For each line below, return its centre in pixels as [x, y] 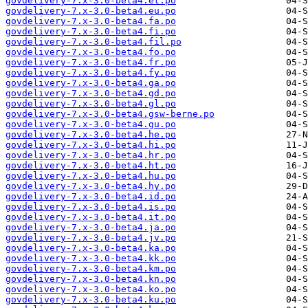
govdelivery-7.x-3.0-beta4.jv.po [91, 238]
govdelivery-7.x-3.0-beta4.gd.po [91, 93]
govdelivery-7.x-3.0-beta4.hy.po [91, 186]
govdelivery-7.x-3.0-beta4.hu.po [91, 176]
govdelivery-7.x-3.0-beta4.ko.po [91, 289]
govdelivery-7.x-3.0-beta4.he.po [91, 135]
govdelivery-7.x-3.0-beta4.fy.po [91, 73]
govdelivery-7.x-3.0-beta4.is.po [91, 207]
